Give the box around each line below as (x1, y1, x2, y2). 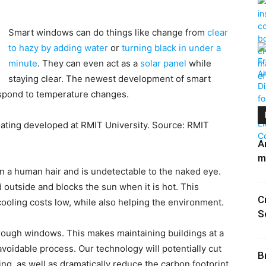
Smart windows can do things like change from (8, 27, 207, 38)
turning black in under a (122, 42, 221, 53)
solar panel (140, 58, 186, 69)
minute (8, 58, 37, 69)
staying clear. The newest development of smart (8, 73, 211, 84)
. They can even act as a (37, 58, 140, 69)
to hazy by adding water (8, 42, 108, 53)
